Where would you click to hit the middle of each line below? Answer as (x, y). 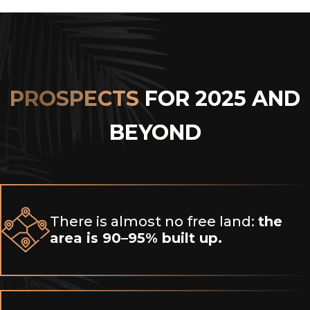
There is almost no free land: (154, 222)
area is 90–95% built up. (136, 238)
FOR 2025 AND (222, 98)
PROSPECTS (77, 98)
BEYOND (155, 132)
